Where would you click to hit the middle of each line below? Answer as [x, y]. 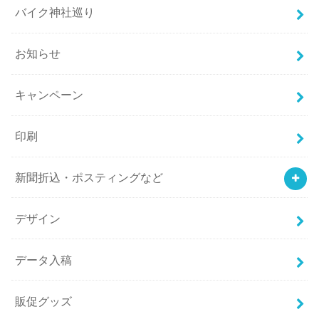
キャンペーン [49, 95]
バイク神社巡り [55, 12]
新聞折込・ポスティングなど [89, 177]
